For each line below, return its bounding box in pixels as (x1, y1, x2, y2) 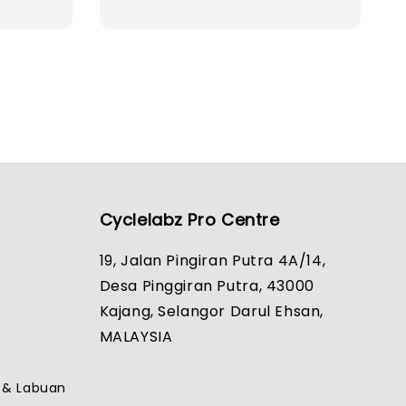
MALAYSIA (99, 326, 173, 348)
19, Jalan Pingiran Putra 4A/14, (99, 250, 326, 272)
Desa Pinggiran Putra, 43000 (99, 275, 314, 297)
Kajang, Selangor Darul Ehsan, (99, 301, 324, 323)
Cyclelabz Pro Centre (99, 208, 280, 232)
